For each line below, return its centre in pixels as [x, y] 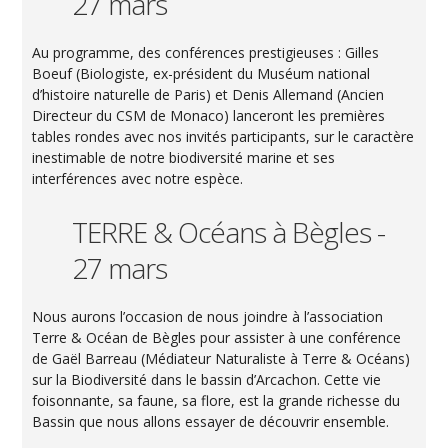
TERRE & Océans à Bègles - [229, 231]
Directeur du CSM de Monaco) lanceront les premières [209, 115]
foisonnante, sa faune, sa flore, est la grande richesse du [216, 400]
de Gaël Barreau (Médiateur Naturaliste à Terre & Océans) [221, 358]
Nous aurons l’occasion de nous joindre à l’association [208, 316]
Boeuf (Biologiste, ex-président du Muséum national [201, 73]
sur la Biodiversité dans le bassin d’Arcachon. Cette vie [207, 379]
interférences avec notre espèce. [138, 178]
